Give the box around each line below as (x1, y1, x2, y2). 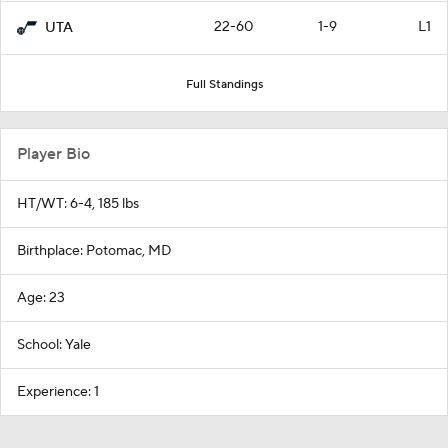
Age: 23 (17, 288, 65, 307)
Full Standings (185, 76, 263, 92)
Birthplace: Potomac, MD (17, 241, 172, 260)
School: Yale (17, 335, 91, 354)
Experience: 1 (17, 382, 99, 401)
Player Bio (17, 143, 90, 164)
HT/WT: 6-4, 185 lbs (17, 194, 139, 213)
